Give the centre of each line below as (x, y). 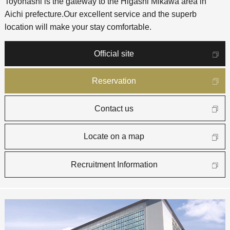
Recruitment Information (114, 165)
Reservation (114, 81)
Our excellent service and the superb (130, 14)
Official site (114, 53)
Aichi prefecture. (34, 14)
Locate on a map (114, 137)
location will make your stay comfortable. (78, 27)
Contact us (114, 108)
